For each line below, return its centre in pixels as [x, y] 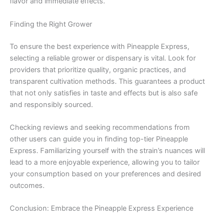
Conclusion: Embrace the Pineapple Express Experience [101, 209]
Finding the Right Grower [51, 24]
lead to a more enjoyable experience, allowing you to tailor [105, 163]
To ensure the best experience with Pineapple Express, [100, 46]
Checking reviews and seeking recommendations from [100, 128]
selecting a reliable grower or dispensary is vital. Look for [103, 58]
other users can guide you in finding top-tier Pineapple [99, 139]
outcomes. [27, 186]
